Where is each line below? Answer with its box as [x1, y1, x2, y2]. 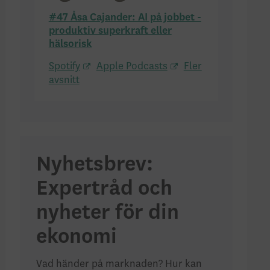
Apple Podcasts [96, 61, 168, 72]
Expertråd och [36, 177, 173, 200]
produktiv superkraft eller [48, 25, 172, 37]
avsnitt [48, 75, 80, 86]
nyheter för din [36, 201, 180, 224]
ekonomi [36, 225, 118, 248]
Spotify [48, 61, 80, 72]
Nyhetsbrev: [36, 153, 154, 176]
